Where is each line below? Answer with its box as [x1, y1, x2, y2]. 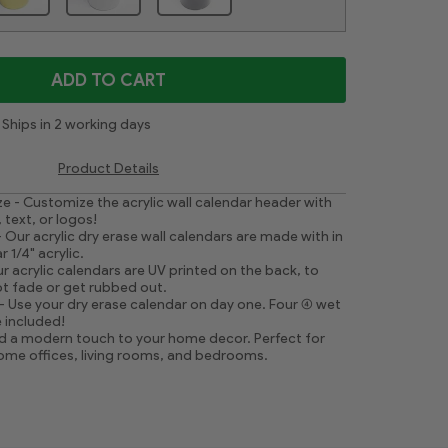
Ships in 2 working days [2, 115, 151, 133]
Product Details [58, 159, 159, 177]
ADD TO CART [51, 69, 166, 90]
